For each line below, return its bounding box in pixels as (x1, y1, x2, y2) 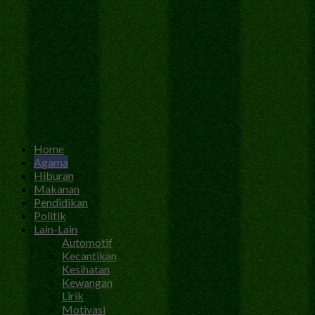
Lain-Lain (34, 221, 77, 236)
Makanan (34, 181, 79, 195)
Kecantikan (62, 248, 117, 262)
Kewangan (62, 275, 112, 289)
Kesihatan (62, 262, 110, 276)
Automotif (62, 235, 112, 249)
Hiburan (34, 168, 74, 182)
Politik (34, 208, 66, 222)
